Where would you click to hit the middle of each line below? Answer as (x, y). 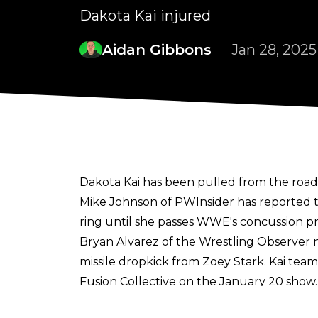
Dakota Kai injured (145, 16)
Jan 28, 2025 (274, 50)
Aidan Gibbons (157, 50)
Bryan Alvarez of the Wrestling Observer (195, 242)
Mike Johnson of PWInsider (157, 202)
